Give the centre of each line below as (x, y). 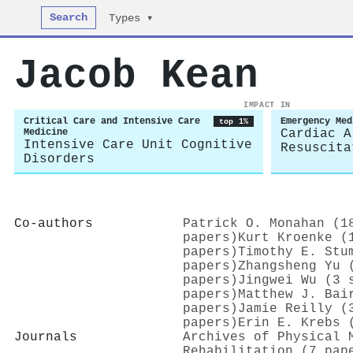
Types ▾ (131, 19)
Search (69, 18)
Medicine (46, 132)
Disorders (59, 159)
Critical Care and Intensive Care (112, 121)
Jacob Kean (136, 76)
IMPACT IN (267, 105)
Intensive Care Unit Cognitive (138, 145)
